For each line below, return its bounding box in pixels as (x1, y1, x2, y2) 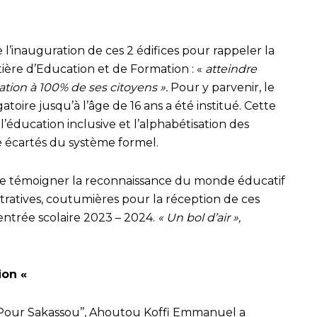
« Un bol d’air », (158, 211, 241, 224)
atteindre (205, 62, 257, 76)
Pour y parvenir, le (168, 81, 275, 94)
